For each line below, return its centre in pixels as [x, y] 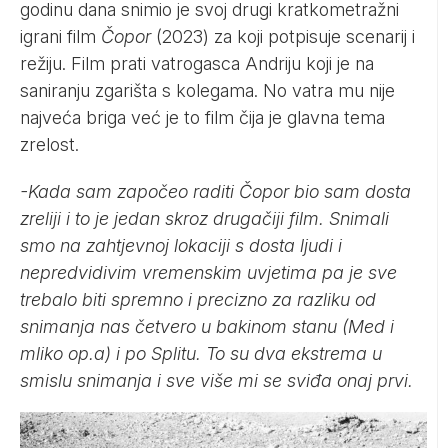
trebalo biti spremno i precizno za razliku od [198, 299]
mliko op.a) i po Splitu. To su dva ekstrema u [201, 353]
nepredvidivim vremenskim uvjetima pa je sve [208, 272]
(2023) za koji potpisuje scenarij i [283, 36]
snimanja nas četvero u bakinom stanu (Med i [207, 326]
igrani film [58, 36]
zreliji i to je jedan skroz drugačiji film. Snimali [204, 218]
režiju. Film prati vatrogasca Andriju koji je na [197, 63]
